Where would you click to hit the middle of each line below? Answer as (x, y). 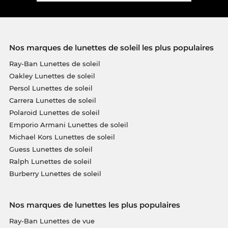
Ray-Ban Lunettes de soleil (54, 63)
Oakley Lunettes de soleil (52, 76)
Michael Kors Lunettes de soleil (62, 137)
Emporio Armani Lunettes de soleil (68, 124)
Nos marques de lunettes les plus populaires (94, 205)
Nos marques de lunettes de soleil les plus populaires (111, 47)
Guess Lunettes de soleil (51, 149)
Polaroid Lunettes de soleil (54, 112)
